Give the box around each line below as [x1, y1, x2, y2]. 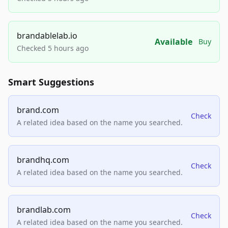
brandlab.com [17, 204, 71, 216]
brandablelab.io [17, 30, 77, 42]
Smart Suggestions [8, 76, 94, 89]
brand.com [17, 104, 59, 116]
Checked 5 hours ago [17, 43, 89, 53]
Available [155, 36, 192, 48]
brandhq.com [17, 154, 69, 166]
